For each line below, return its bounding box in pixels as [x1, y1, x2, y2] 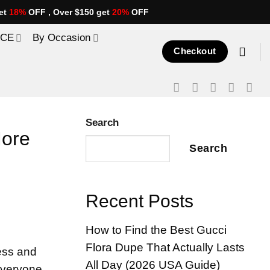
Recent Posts [86, 190, 193, 211]
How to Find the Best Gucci [86, 224, 227, 237]
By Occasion [33, 32, 91, 43]
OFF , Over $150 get [26, 7, 112, 17]
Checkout [174, 46, 216, 56]
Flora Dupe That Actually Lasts [86, 241, 245, 254]
